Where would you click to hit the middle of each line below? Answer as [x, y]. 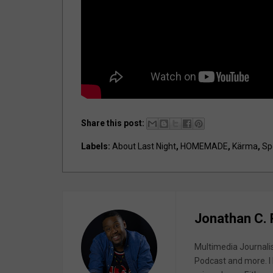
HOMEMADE [204, 146]
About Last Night [144, 146]
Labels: [97, 146]
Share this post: [113, 123]
